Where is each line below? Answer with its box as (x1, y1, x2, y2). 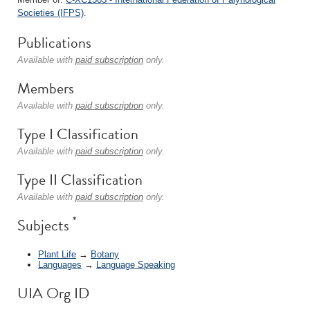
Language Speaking (96, 259, 175, 270)
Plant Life (38, 248, 76, 259)
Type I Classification (17, 122, 138, 145)
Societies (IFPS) (17, 8, 84, 18)
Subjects (17, 214, 73, 237)
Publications (17, 31, 91, 54)
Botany (91, 248, 119, 259)
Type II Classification (17, 168, 143, 191)
